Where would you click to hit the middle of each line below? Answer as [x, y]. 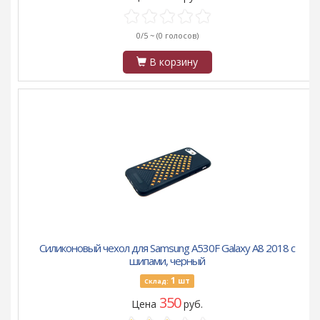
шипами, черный [167, 261]
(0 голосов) [177, 36]
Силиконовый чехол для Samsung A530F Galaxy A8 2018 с [167, 248]
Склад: [156, 281]
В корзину [172, 62]
